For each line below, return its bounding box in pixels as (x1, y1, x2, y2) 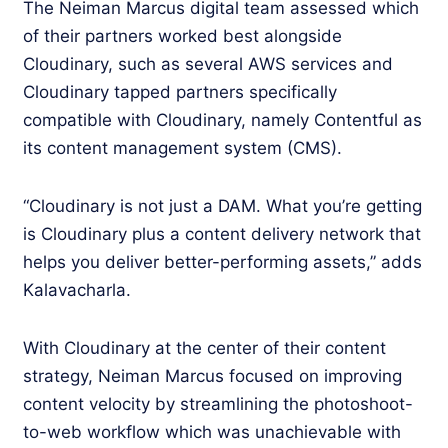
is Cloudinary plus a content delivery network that (23, 223, 421, 244)
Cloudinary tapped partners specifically (23, 81, 337, 102)
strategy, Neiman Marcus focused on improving (23, 365, 402, 386)
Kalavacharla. (23, 279, 131, 300)
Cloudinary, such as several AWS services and (23, 53, 393, 74)
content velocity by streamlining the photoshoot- (23, 393, 413, 414)
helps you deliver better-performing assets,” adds (23, 251, 422, 272)
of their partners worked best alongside (23, 25, 342, 46)
